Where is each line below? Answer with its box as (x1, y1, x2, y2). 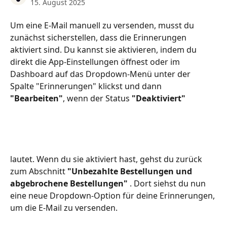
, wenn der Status (63, 93, 132, 104)
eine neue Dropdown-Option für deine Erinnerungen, (10, 190, 217, 202)
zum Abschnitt (10, 166, 67, 177)
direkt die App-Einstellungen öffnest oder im (10, 56, 182, 67)
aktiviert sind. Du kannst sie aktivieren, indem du (10, 44, 199, 55)
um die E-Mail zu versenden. (10, 202, 118, 214)
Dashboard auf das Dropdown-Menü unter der (10, 68, 193, 80)
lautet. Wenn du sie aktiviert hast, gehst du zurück (10, 154, 204, 165)
